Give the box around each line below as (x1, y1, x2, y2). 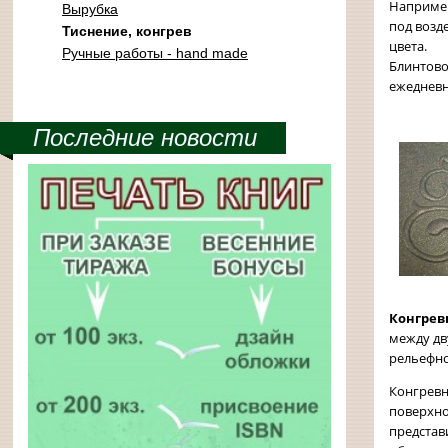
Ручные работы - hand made (62, 45, 248, 61)
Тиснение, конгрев (62, 23, 192, 39)
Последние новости (33, 124, 257, 151)
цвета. (389, 36, 427, 55)
